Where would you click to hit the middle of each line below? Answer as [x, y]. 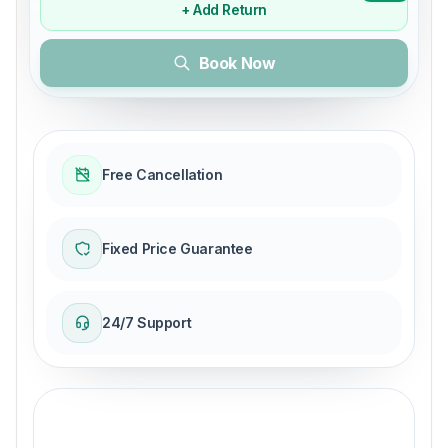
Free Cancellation [162, 174]
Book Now [237, 62]
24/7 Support [147, 322]
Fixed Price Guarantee [177, 248]
